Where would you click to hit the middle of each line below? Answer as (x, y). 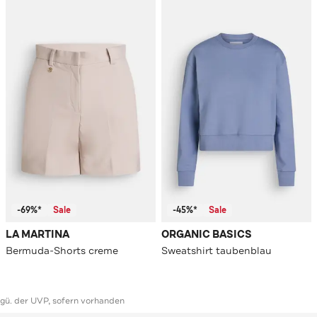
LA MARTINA (38, 235)
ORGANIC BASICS (207, 235)
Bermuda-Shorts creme (62, 251)
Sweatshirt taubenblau (217, 251)
